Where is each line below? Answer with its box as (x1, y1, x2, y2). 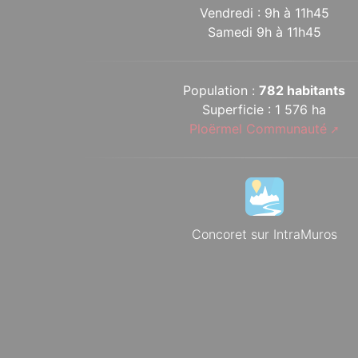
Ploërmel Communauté (189, 120, 327, 137)
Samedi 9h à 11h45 (207, 23, 321, 40)
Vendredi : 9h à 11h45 (199, 4, 329, 21)
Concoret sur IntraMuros (191, 225, 337, 242)
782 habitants (259, 82, 346, 98)
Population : (183, 82, 260, 98)
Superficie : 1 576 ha (202, 101, 327, 117)
